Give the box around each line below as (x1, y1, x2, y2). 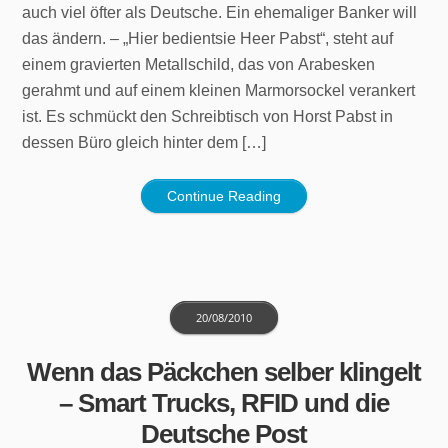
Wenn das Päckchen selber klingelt (27, 356, 421, 387)
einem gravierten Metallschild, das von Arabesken (22, 55, 376, 73)
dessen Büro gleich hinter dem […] (22, 133, 267, 151)
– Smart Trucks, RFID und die (59, 387, 389, 418)
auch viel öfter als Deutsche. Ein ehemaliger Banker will (22, 3, 418, 21)
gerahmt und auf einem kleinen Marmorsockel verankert (22, 81, 416, 99)
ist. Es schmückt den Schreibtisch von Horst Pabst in (22, 107, 394, 125)
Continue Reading (167, 187, 281, 204)
